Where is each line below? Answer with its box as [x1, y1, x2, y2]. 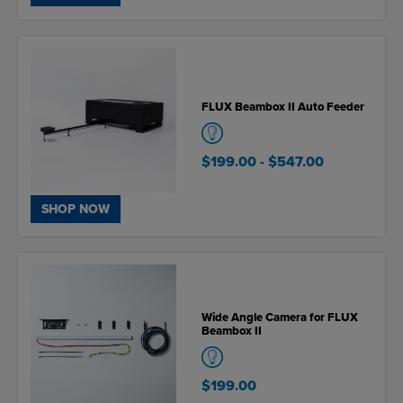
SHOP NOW [41, 201, 110, 218]
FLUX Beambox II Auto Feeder [201, 100, 364, 115]
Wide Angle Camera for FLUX [201, 309, 358, 325]
